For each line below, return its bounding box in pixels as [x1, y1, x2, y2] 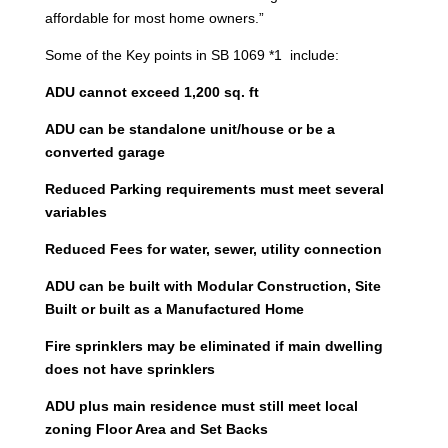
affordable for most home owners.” [44, 9, 268, 26]
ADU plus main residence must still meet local [44, 397, 358, 414]
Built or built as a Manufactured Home [44, 300, 304, 317]
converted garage [44, 143, 165, 160]
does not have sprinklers [44, 360, 215, 377]
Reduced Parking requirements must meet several [44, 180, 384, 197]
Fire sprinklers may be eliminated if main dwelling [44, 337, 383, 354]
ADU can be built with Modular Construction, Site [44, 277, 381, 294]
